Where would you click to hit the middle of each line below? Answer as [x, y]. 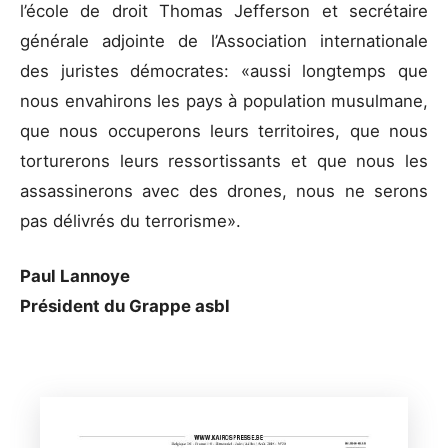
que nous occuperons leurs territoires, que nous [224, 131]
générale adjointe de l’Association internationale [224, 41]
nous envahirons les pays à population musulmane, [224, 101]
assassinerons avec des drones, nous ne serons [224, 191]
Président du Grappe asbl [125, 306]
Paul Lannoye [75, 276]
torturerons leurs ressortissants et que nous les [224, 161]
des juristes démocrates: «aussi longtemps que [224, 71]
